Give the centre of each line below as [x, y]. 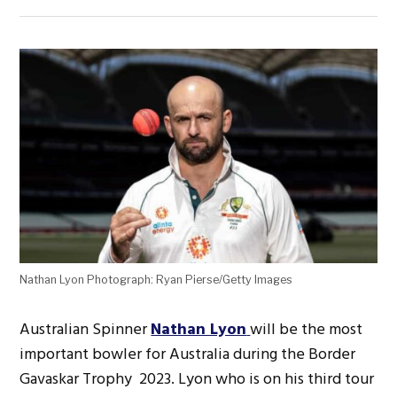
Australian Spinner [86, 329]
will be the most [307, 329]
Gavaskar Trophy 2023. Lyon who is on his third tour [197, 378]
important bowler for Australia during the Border [188, 354]
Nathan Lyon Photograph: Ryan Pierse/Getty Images [156, 279]
